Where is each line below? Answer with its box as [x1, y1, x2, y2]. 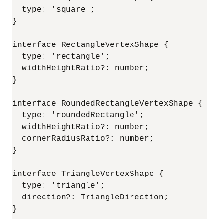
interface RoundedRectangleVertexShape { [12, 99, 203, 108]
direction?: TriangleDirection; [12, 193, 169, 202]
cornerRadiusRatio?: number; [12, 134, 154, 143]
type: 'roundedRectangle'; [12, 111, 144, 120]
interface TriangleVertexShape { [12, 170, 164, 178]
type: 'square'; [12, 5, 95, 14]
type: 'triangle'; [12, 181, 105, 190]
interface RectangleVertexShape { [12, 41, 169, 49]
